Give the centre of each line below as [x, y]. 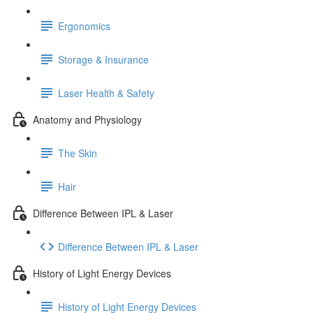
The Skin [78, 153]
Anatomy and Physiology [87, 119]
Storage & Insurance [103, 59]
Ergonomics [84, 26]
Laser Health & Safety [106, 93]
